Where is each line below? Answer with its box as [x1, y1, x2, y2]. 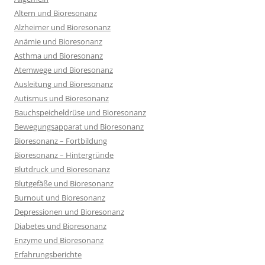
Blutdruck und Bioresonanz [14, 164, 110, 174]
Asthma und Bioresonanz [14, 50, 103, 61]
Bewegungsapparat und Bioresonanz [14, 121, 144, 132]
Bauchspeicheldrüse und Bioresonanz [14, 107, 146, 118]
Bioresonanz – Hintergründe [14, 150, 114, 160]
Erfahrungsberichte [14, 249, 82, 260]
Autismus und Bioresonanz [14, 93, 109, 104]
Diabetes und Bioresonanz [14, 221, 106, 231]
